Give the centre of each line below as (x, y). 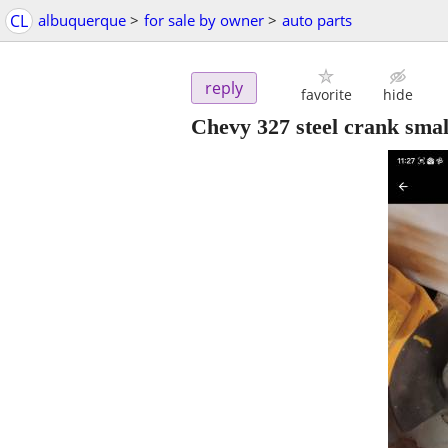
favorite (326, 95)
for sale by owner (204, 20)
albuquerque (82, 20)
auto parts (317, 20)
